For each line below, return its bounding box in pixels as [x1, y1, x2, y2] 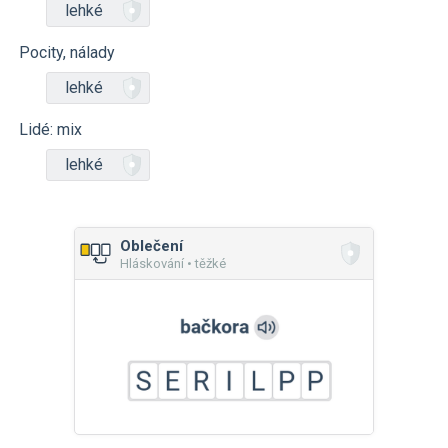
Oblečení [120, 237, 183, 255]
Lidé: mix [19, 120, 82, 139]
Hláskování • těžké [120, 256, 226, 271]
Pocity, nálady [19, 43, 115, 62]
